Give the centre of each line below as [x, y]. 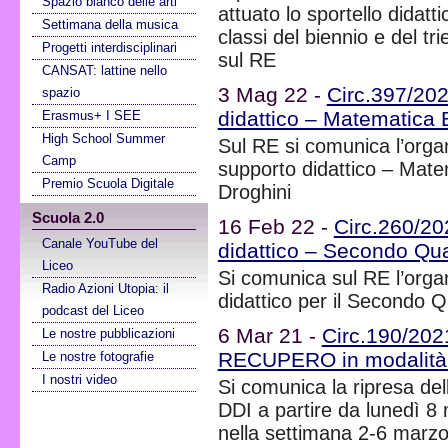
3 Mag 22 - [272, 94]
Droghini [254, 191]
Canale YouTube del [100, 244]
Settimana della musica [110, 24]
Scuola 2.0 [67, 218]
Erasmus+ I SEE [92, 115]
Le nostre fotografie [98, 357]
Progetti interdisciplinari [110, 47]
